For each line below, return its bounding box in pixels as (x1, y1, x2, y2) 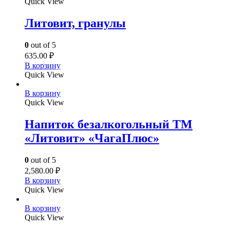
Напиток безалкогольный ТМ (25, 118, 193, 131)
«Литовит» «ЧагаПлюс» (25, 131, 159, 145)
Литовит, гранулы (25, 16, 126, 30)
